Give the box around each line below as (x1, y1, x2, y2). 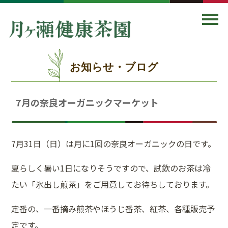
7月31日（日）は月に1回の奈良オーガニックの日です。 (11, 137, 216, 150)
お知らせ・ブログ (69, 61, 158, 73)
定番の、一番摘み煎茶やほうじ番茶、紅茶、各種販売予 (11, 203, 215, 215)
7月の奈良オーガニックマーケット (16, 96, 159, 109)
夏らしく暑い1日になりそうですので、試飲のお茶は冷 (11, 162, 211, 174)
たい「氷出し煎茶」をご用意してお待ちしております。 (11, 178, 214, 190)
